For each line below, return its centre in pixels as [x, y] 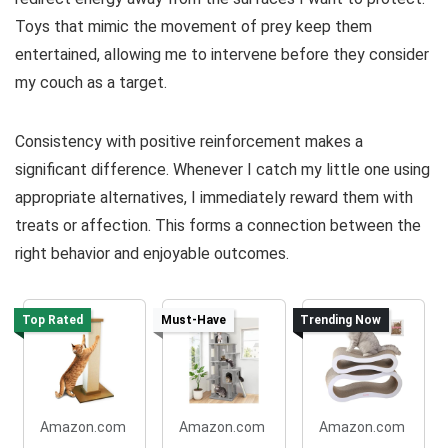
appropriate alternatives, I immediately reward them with [214, 197]
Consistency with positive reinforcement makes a [189, 141]
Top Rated [52, 319]
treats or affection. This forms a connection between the [218, 225]
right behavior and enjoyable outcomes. [152, 253]
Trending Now [341, 319]
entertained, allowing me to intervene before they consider [222, 54]
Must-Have [194, 319]
